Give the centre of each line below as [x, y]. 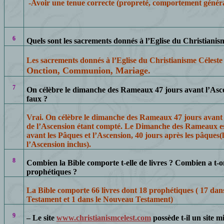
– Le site [41, 218]
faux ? [37, 99]
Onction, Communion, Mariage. [88, 70]
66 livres [105, 190]
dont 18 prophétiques [157, 190]
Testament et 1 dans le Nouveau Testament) [99, 199]
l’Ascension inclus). [58, 144]
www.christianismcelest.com [103, 218]
